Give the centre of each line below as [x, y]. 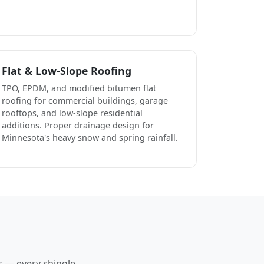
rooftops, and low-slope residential [72, 113]
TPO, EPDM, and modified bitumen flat [79, 88]
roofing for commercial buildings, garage [85, 100]
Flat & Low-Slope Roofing [67, 70]
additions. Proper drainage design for [78, 125]
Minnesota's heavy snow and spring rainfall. [90, 137]
